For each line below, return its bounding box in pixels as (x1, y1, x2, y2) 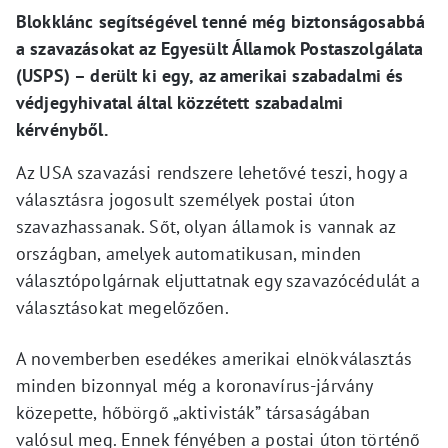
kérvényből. (16, 117, 108, 141)
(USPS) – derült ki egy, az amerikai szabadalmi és (16, 63, 404, 87)
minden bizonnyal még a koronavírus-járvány (16, 373, 373, 397)
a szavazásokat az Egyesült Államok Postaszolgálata (16, 36, 424, 60)
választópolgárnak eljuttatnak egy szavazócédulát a (16, 268, 421, 292)
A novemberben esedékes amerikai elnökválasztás (16, 346, 412, 370)
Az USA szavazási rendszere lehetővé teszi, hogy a (16, 160, 409, 184)
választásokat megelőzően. (16, 295, 229, 319)
